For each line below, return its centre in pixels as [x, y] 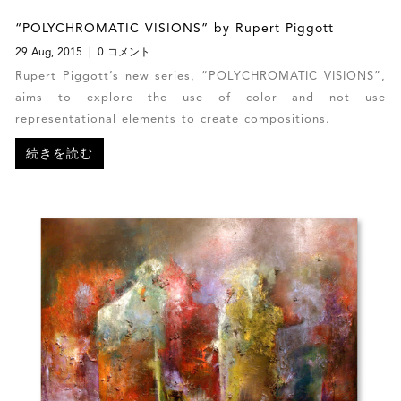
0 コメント [123, 53]
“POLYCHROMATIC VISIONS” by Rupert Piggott [175, 29]
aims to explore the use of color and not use [200, 98]
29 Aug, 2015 [51, 53]
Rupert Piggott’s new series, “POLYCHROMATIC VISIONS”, [200, 77]
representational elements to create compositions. [173, 120]
